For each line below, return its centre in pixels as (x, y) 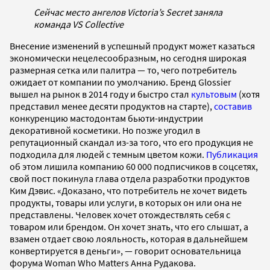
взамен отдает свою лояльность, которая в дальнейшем (129, 238)
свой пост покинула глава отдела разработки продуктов (130, 178)
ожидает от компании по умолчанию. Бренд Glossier (121, 82)
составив (233, 106)
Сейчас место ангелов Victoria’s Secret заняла (128, 12)
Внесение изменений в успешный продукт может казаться (132, 46)
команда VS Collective (79, 24)
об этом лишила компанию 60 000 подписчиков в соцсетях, (134, 166)
